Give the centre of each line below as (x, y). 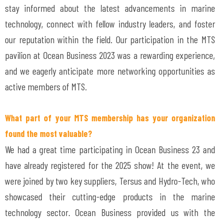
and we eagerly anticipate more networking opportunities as (110, 71)
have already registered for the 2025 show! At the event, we (110, 165)
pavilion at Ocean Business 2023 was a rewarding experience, (110, 55)
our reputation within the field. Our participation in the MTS (110, 39)
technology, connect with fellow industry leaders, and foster (110, 24)
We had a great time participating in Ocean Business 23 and (110, 149)
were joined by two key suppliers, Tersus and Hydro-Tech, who (110, 181)
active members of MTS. (46, 86)
